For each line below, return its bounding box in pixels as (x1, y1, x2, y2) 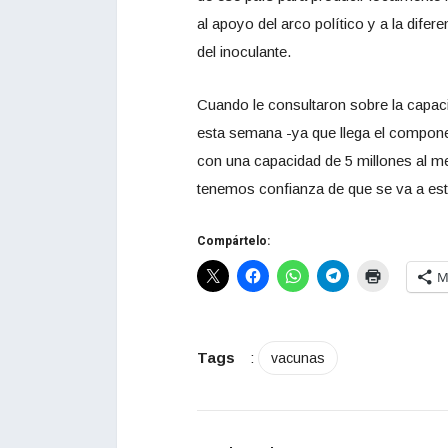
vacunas (271, 349, 325, 366)
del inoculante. (197, 42, 291, 60)
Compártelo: (197, 231, 270, 250)
